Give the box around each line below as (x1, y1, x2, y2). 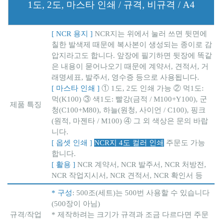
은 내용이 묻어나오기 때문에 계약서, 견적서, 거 (52, 62, 209, 70)
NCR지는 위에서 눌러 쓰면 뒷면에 (93, 29, 207, 38)
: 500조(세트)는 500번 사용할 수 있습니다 (72, 188, 210, 197)
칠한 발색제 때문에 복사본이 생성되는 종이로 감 (52, 40, 212, 49)
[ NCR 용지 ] (52, 29, 93, 38)
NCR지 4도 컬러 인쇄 (94, 138, 164, 147)
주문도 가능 (164, 138, 205, 147)
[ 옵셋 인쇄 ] (52, 138, 92, 147)
